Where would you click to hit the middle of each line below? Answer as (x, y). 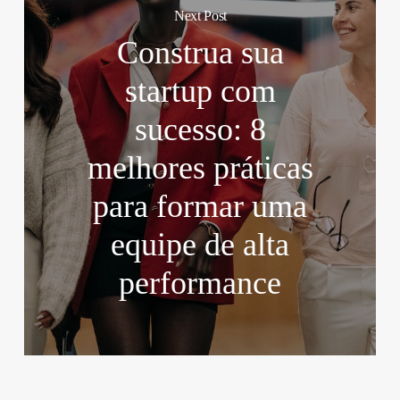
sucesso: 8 (200, 130)
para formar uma (200, 207)
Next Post (200, 16)
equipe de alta (200, 245)
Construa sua (200, 53)
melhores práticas (200, 168)
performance (200, 283)
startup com (200, 92)
